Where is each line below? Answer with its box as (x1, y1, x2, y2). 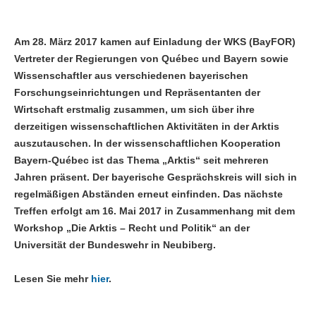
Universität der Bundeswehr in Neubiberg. (14, 239, 216, 251)
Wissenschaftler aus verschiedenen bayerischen (14, 70, 248, 82)
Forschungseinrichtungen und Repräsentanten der (14, 87, 260, 99)
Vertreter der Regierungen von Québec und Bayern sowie (14, 53, 288, 65)
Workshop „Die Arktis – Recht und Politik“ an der (14, 222, 250, 234)
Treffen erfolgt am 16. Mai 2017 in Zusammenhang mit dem (14, 205, 295, 217)
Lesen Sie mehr (14, 273, 91, 285)
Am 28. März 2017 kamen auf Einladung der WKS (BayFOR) (14, 36, 296, 48)
